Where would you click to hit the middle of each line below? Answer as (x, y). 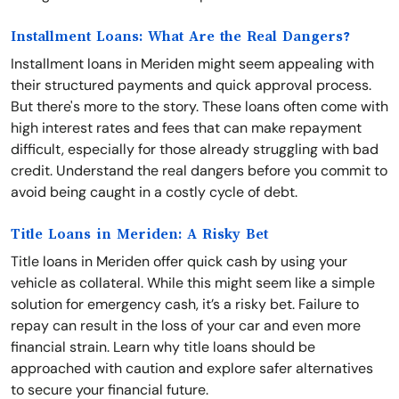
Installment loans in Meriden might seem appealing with (192, 64)
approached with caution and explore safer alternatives (192, 368)
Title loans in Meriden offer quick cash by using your (179, 261)
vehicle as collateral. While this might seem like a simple (193, 283)
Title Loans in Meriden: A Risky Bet (139, 234)
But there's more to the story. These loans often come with (199, 106)
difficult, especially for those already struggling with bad (195, 149)
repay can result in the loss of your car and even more (186, 326)
